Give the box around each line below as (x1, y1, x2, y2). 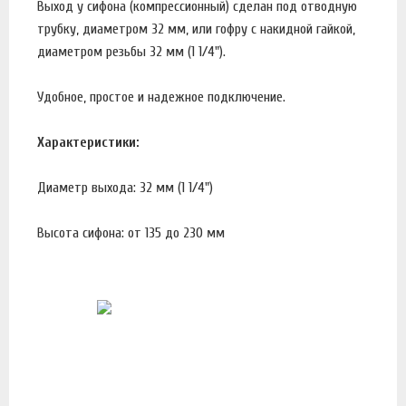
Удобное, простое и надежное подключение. (37, 88, 285, 105)
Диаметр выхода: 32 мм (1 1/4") (37, 179, 213, 196)
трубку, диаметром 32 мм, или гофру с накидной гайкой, (37, 20, 355, 37)
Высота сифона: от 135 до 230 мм (37, 224, 225, 241)
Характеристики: (37, 133, 140, 150)
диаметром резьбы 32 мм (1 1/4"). (37, 43, 226, 60)
